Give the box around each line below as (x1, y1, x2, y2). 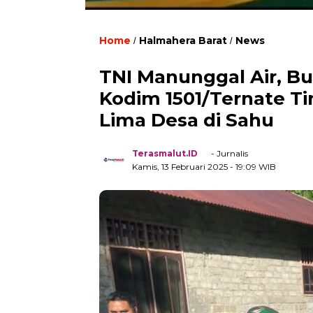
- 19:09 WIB (230, 161, 276, 172)
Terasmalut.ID (132, 147, 198, 159)
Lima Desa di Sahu (99, 108, 274, 131)
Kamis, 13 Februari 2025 (132, 161, 230, 172)
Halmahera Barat (139, 34, 227, 47)
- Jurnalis (209, 147, 248, 159)
